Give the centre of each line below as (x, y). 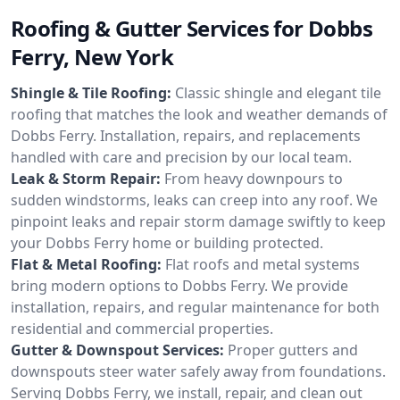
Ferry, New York (92, 56)
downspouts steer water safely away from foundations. (198, 371)
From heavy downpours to (254, 178)
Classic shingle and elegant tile (278, 92)
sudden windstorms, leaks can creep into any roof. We (194, 200)
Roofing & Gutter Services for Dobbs (192, 28)
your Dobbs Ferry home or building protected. (167, 242)
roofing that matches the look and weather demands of (199, 114)
